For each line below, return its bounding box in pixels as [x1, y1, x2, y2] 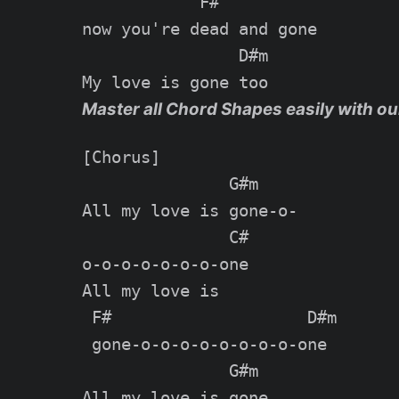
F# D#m [82, 308, 337, 328]
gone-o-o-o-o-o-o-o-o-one [82, 335, 327, 354]
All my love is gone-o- [82, 201, 297, 221]
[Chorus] [82, 148, 160, 167]
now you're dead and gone [82, 19, 317, 38]
